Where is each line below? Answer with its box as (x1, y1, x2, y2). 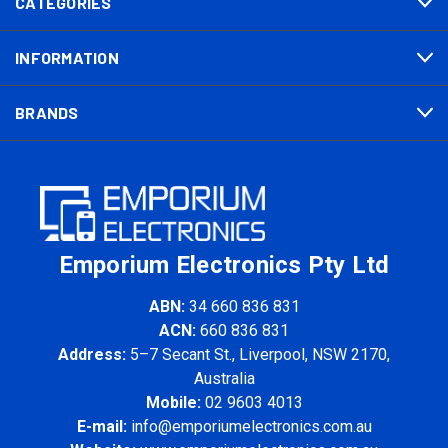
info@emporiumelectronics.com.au (130, 416, 372, 436)
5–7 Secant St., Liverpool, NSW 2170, (130, 344, 390, 364)
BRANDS (15, 102, 79, 122)
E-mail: (76, 416, 127, 436)
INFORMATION (15, 47, 119, 67)
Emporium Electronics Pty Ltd (58, 250, 390, 279)
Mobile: (145, 392, 201, 412)
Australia (193, 368, 255, 388)
